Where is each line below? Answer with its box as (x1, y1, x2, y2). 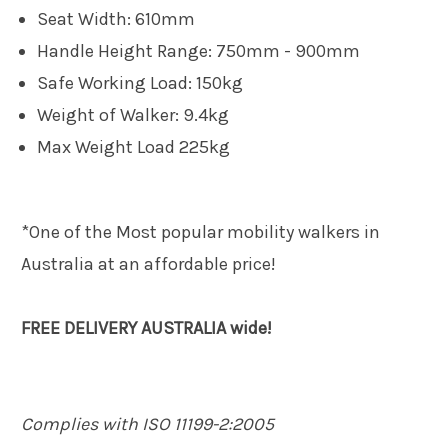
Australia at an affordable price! (21, 252, 276, 275)
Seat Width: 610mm (37, 7, 196, 30)
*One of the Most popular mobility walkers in (21, 220, 380, 243)
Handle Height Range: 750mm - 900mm (37, 39, 361, 62)
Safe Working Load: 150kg (37, 71, 244, 94)
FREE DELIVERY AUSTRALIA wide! (21, 316, 272, 339)
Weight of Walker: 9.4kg (37, 103, 230, 126)
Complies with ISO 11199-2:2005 (21, 412, 274, 435)
